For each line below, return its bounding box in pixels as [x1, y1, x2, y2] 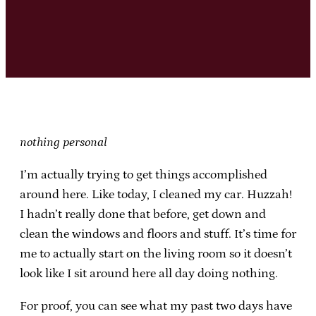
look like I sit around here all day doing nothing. [20, 266, 278, 281]
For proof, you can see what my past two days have [20, 298, 292, 313]
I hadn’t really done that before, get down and [20, 207, 266, 221]
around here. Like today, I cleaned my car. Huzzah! [20, 187, 292, 202]
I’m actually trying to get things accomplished [20, 167, 267, 182]
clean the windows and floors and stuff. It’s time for [20, 226, 296, 241]
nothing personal [20, 135, 107, 150]
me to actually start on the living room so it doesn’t [20, 246, 292, 261]
